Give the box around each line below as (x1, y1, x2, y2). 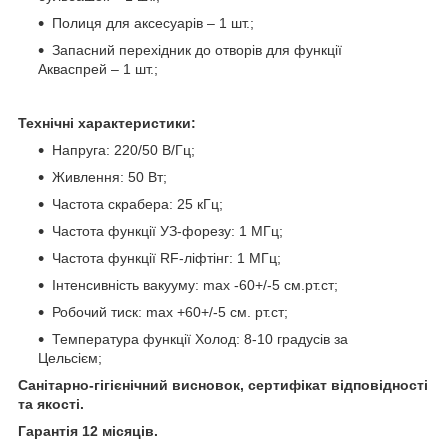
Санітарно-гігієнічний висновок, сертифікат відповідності (18, 376, 428, 393)
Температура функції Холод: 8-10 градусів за (52, 330, 348, 347)
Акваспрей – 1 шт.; (38, 60, 158, 77)
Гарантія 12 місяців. (18, 422, 158, 439)
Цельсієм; (38, 349, 102, 366)
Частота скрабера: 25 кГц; (52, 195, 223, 212)
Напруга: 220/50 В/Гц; (52, 141, 195, 158)
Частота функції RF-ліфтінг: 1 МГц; (52, 249, 281, 266)
